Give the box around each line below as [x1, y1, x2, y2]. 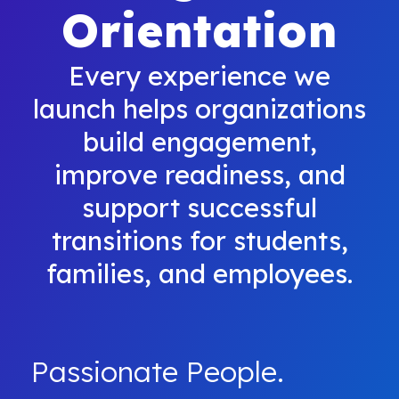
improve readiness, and [53, 158, 346, 191]
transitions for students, [51, 224, 348, 256]
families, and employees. [46, 256, 353, 289]
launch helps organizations [33, 92, 366, 125]
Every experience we [69, 59, 330, 92]
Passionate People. [31, 354, 284, 389]
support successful [82, 191, 317, 224]
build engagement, [82, 125, 317, 158]
